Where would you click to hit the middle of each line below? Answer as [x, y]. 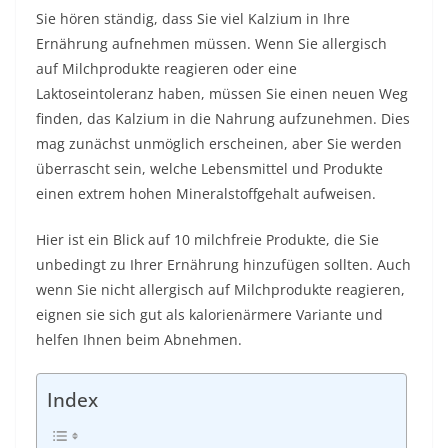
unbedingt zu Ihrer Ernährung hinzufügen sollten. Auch [223, 264]
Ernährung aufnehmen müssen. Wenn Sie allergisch [211, 43]
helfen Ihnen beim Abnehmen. [139, 339]
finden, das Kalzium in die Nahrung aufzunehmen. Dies [223, 118]
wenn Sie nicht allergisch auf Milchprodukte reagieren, [220, 289]
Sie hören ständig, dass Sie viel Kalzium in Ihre [193, 18]
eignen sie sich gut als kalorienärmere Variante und [209, 314]
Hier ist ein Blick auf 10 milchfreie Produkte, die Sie [207, 239]
